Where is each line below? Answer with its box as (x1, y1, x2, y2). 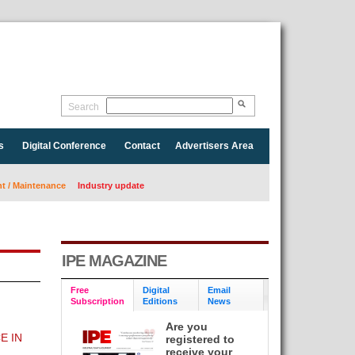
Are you (166, 320, 208, 333)
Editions (142, 296, 177, 306)
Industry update (77, 181, 144, 190)
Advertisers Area (174, 140, 254, 151)
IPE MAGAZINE (61, 252, 166, 269)
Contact (124, 140, 160, 151)
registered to (166, 333, 235, 345)
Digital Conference (21, 140, 106, 151)
